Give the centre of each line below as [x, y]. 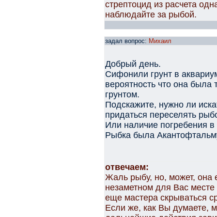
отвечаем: [127, 167]
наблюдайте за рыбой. [151, 15]
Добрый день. [133, 64]
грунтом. [122, 94]
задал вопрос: [127, 41]
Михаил [160, 41]
